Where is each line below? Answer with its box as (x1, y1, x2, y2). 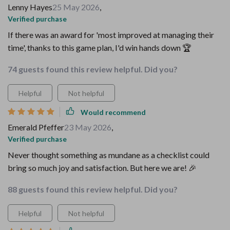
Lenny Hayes (8, 2, 52, 12)
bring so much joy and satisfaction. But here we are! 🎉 (8, 163, 197, 172)
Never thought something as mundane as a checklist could (8, 150, 209, 160)
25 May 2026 (52, 2, 100, 12)
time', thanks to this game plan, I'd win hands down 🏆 (8, 43, 191, 52)
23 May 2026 (64, 122, 111, 132)
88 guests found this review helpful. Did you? (8, 184, 178, 194)
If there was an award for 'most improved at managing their (8, 30, 214, 40)
